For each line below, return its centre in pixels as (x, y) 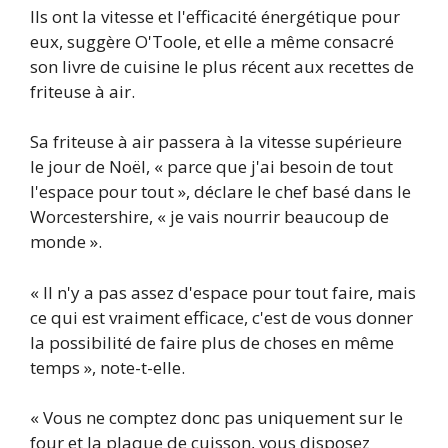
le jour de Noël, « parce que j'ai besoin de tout (211, 167)
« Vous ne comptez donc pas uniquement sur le (216, 418)
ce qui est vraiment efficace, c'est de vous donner (221, 317)
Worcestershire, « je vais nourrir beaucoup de (209, 217)
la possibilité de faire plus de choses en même (212, 342)
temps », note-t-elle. (107, 367)
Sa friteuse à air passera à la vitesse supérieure (216, 142)
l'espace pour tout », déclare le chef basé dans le (220, 192)
